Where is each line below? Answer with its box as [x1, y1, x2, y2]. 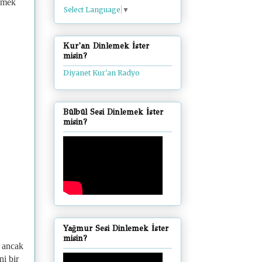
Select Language [64, 5, 120, 14]
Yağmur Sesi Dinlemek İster [63, 223, 168, 233]
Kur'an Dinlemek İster [63, 41, 149, 51]
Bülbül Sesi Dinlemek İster [63, 107, 163, 118]
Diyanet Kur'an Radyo [63, 68, 140, 78]
